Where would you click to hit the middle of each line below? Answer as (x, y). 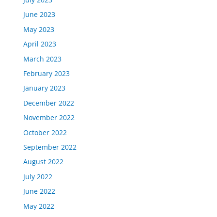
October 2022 (45, 132)
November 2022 (49, 118)
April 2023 (40, 44)
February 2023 (47, 73)
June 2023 (39, 15)
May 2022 (39, 206)
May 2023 (39, 29)
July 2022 (38, 176)
